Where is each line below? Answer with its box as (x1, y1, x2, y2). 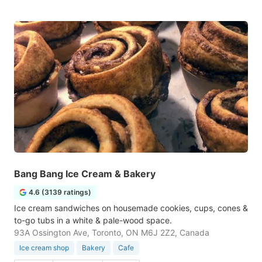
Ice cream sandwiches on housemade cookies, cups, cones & (14, 203, 248, 213)
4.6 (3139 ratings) (29, 188, 91, 196)
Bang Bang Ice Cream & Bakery (14, 168, 156, 180)
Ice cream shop (19, 243, 69, 252)
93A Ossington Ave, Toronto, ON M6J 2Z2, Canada (14, 227, 209, 237)
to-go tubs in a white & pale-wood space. (14, 215, 172, 225)
